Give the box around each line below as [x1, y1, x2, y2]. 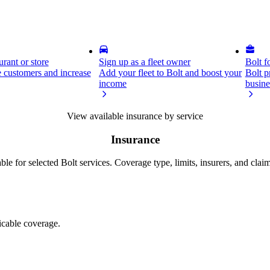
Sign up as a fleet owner [99, 57, 190, 67]
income [99, 78, 127, 89]
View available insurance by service [67, 111, 203, 121]
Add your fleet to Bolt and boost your [99, 67, 242, 78]
